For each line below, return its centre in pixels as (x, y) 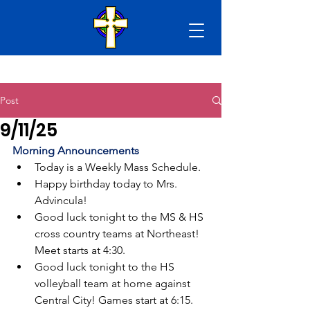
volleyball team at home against (114, 283)
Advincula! (61, 200)
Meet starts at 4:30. (81, 250)
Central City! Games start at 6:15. (114, 300)
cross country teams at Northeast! (118, 234)
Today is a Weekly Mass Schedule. (118, 167)
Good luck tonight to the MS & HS (120, 217)
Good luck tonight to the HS (106, 267)
